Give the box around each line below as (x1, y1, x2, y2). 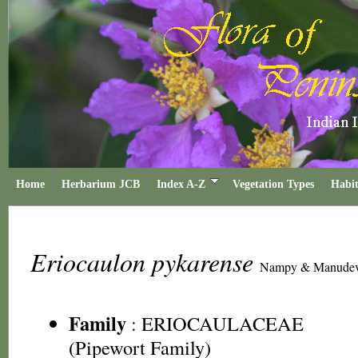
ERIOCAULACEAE (141, 310, 304, 336)
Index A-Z (157, 178, 205, 190)
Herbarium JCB (62, 178, 140, 190)
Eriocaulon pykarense (30, 245, 260, 279)
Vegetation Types (233, 178, 314, 190)
